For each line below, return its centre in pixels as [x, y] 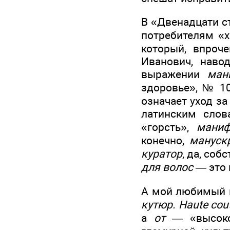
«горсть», [169, 127]
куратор [162, 154]
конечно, [165, 141]
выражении [174, 74]
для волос [167, 167]
